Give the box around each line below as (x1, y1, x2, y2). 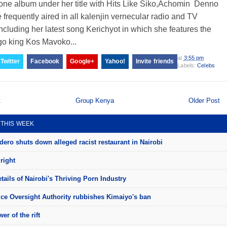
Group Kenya (75, 96, 114, 104)
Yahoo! (105, 57, 125, 65)
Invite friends (135, 57, 174, 65)
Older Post (188, 96, 220, 104)
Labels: (177, 62, 198, 68)
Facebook (30, 57, 60, 65)
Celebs (197, 62, 215, 68)
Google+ (70, 57, 95, 65)
